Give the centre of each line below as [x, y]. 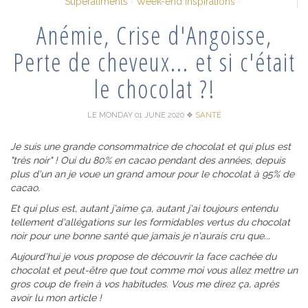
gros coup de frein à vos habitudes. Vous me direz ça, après [145, 284]
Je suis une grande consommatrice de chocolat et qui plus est [151, 146]
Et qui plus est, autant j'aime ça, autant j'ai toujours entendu [144, 208]
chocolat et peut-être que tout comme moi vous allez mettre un [154, 270]
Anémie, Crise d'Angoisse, [154, 35]
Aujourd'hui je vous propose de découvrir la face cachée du [143, 256]
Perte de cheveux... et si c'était [154, 62]
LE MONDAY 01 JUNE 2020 [136, 114]
